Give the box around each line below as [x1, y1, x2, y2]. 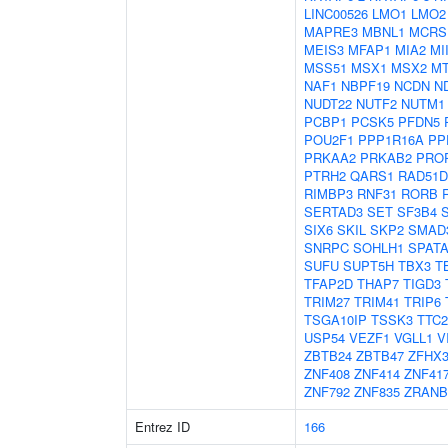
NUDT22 [304, 94, 352, 113]
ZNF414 [354, 364, 400, 383]
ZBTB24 [304, 346, 352, 365]
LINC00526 [304, 4, 368, 23]
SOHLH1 [353, 238, 404, 257]
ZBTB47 [356, 346, 404, 365]
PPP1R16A [358, 130, 424, 149]
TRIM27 [304, 292, 350, 311]
